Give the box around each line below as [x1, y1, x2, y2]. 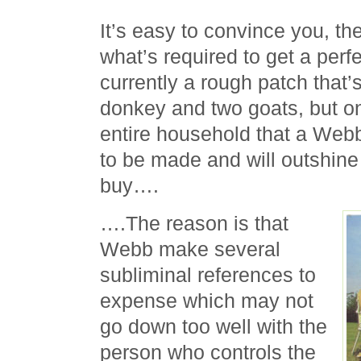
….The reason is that [100, 212, 288, 234]
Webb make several [100, 238, 280, 260]
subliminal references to [100, 263, 316, 286]
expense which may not [100, 289, 313, 312]
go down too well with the [100, 315, 327, 338]
